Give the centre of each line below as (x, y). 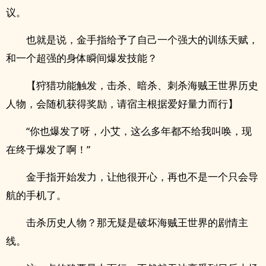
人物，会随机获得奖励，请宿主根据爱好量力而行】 (122, 104)
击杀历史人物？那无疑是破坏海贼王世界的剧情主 (137, 222)
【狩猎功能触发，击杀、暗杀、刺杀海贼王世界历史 (142, 85)
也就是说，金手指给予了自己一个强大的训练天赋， (142, 39)
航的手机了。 (36, 195)
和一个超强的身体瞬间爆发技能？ (82, 58)
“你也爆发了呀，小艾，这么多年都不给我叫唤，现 (139, 131)
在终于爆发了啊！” (48, 149)
